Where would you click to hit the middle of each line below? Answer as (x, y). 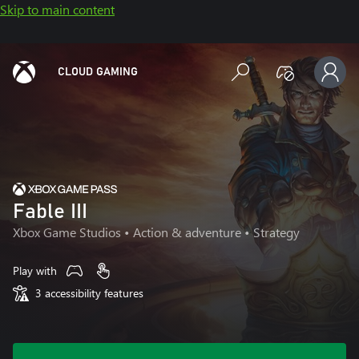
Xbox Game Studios (67, 232)
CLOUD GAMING (98, 72)
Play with (35, 270)
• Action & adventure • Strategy (210, 232)
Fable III (50, 212)
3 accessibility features (89, 293)
